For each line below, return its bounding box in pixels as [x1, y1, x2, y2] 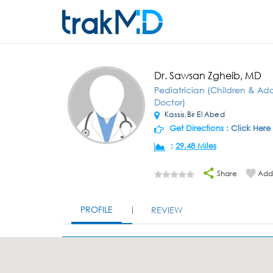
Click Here [230, 123, 271, 133]
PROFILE [80, 204, 113, 215]
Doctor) [154, 96, 185, 108]
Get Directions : [166, 123, 231, 133]
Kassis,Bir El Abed [163, 109, 225, 119]
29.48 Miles [175, 141, 216, 151]
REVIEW [151, 204, 182, 216]
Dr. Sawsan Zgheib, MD [154, 69, 261, 82]
